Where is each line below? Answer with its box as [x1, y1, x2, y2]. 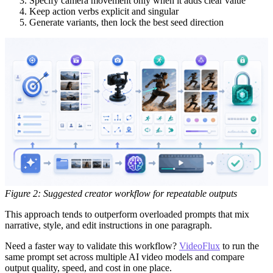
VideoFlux [179, 241, 220, 252]
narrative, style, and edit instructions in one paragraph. [5, 220, 212, 231]
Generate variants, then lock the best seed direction [29, 17, 224, 28]
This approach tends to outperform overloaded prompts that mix [5, 209, 249, 220]
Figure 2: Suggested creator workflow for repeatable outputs [5, 188, 237, 199]
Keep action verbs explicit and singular [29, 6, 179, 17]
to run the [220, 241, 259, 252]
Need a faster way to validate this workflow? [5, 241, 179, 252]
